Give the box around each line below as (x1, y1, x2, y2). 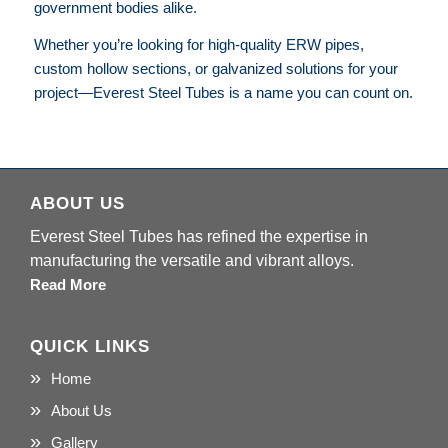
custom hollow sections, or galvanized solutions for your (33, 60, 398, 78)
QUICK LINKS (29, 337, 150, 356)
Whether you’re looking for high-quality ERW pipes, (33, 36, 364, 54)
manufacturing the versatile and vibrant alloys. (29, 252, 354, 270)
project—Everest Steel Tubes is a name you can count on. (33, 84, 413, 102)
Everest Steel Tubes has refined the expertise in (29, 228, 368, 246)
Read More (29, 276, 106, 294)
